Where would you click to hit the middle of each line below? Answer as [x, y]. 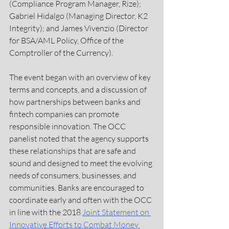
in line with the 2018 [46, 212]
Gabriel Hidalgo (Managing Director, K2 [79, 16]
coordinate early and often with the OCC [81, 200]
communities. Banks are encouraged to [77, 187]
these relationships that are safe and [73, 151]
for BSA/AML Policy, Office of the [67, 40]
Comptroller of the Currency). [61, 52]
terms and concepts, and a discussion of [79, 89]
